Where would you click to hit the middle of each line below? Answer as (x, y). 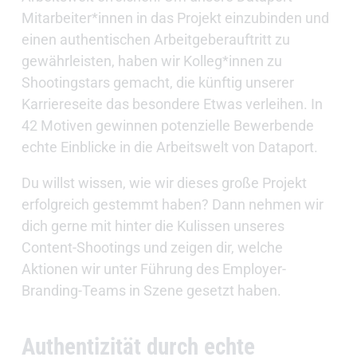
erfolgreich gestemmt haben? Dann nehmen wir (172, 205)
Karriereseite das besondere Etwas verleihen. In (172, 104)
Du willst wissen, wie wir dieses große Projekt (164, 183)
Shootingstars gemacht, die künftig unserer (157, 83)
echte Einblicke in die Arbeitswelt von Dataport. (169, 147)
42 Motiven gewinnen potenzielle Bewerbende (167, 126)
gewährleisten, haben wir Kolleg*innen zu (151, 61)
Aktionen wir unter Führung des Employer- (153, 269)
